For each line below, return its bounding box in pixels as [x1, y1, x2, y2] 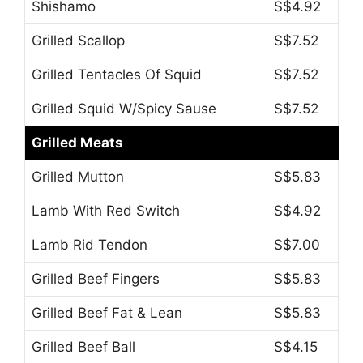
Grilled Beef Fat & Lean [32, 305, 182, 322]
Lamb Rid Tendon [32, 237, 147, 254]
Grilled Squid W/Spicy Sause [32, 100, 216, 117]
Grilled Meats [32, 135, 123, 152]
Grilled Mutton [32, 169, 124, 186]
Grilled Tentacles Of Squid [32, 66, 202, 83]
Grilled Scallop [32, 32, 125, 49]
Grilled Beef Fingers [32, 271, 160, 288]
